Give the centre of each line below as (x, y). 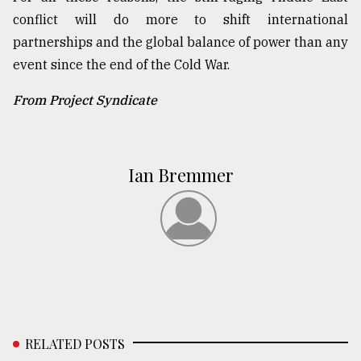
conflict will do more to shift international (180, 20)
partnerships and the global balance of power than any (180, 42)
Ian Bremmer (180, 175)
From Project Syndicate (85, 100)
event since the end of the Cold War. (121, 65)
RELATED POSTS (75, 344)
